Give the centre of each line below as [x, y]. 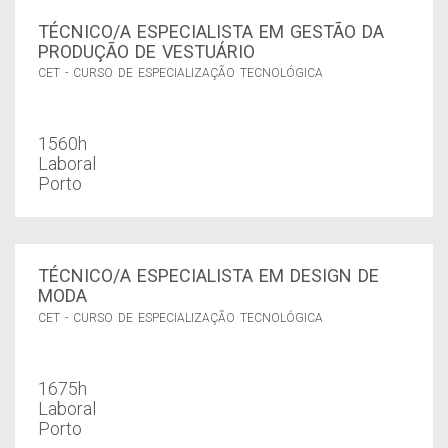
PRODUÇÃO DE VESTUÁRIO [146, 51]
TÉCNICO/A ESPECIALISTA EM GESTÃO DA [210, 31]
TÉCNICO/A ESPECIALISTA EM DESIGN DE [208, 276]
